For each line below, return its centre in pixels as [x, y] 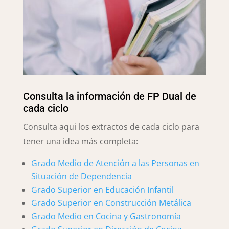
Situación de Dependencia [81, 176]
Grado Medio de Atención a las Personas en [115, 163]
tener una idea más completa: [80, 141]
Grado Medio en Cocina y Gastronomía [106, 216]
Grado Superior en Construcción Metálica [111, 203]
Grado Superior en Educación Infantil [102, 189]
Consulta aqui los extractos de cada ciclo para [111, 127]
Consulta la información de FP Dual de [109, 96]
